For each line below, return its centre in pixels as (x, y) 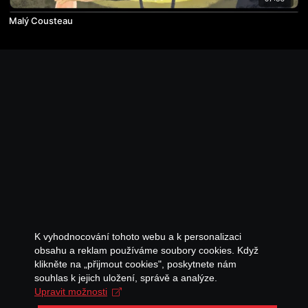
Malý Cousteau (41, 20)
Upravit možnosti (71, 291)
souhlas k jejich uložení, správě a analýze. (126, 278)
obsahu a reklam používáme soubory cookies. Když (146, 250)
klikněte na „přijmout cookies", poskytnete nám (135, 264)
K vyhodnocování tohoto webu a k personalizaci (138, 236)
